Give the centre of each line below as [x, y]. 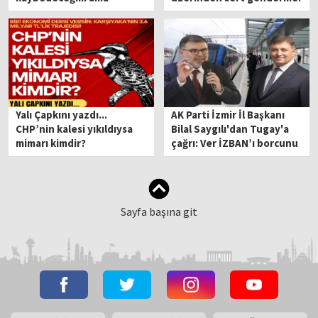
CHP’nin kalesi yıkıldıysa [75, 129]
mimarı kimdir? [51, 143]
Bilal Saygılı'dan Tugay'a [230, 129]
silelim [187, 158]
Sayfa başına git [159, 212]
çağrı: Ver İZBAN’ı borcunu [235, 143]
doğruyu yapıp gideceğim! [79, 11]
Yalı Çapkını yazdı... [62, 115]
